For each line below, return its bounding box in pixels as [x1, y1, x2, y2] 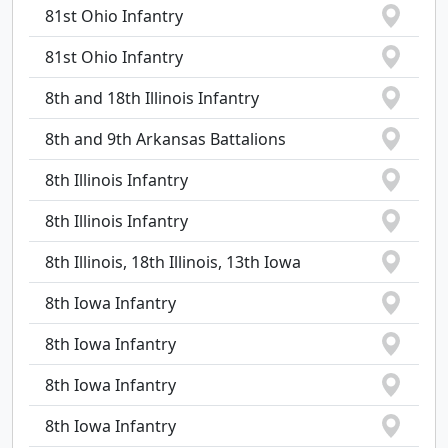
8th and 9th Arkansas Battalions [45, 128, 286, 150]
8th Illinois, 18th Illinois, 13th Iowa [45, 251, 301, 273]
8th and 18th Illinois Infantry [45, 87, 259, 109]
